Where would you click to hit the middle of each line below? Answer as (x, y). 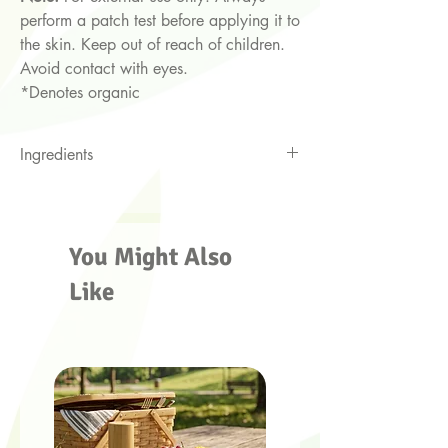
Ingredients (56, 155)
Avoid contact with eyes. (104, 69)
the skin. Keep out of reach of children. (152, 45)
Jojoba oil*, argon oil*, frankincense (145, 193)
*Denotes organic (80, 93)
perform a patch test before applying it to (160, 21)
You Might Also (150, 257)
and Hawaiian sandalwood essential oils (158, 217)
